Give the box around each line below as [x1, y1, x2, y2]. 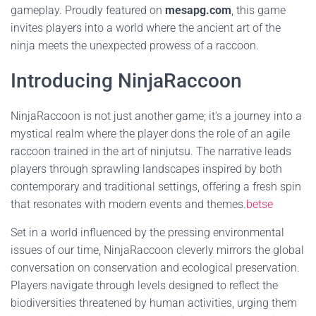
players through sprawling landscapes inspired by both [11, 162, 282, 176]
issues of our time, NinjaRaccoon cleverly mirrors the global [11, 243, 304, 257]
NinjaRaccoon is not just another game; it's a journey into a [11, 109, 302, 123]
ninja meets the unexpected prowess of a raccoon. [11, 39, 259, 52]
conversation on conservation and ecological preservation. [11, 261, 300, 274]
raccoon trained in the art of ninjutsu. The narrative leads [11, 145, 291, 158]
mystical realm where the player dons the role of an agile [11, 127, 290, 140]
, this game [231, 4, 286, 17]
